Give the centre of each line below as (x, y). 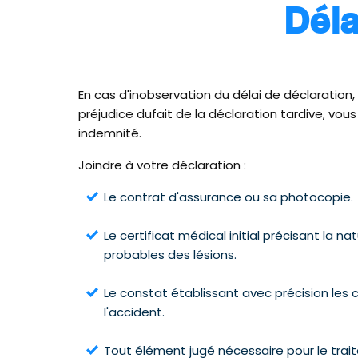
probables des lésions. (170, 255)
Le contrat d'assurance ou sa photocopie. (229, 197)
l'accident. (134, 312)
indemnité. (110, 133)
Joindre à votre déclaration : (162, 165)
